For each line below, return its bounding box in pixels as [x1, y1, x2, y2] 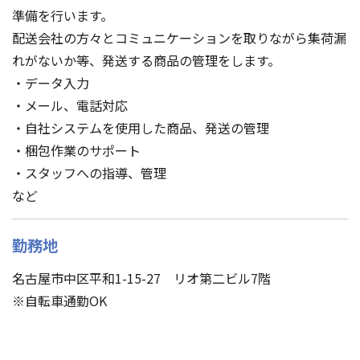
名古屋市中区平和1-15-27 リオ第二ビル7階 [12, 268, 271, 288]
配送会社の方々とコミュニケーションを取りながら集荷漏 [12, 27, 346, 47]
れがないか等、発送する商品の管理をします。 [12, 50, 280, 70]
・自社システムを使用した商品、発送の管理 [12, 117, 269, 137]
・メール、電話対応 [12, 95, 128, 115]
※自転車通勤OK [12, 290, 107, 310]
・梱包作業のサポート [12, 140, 141, 160]
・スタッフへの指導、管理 [12, 162, 166, 182]
